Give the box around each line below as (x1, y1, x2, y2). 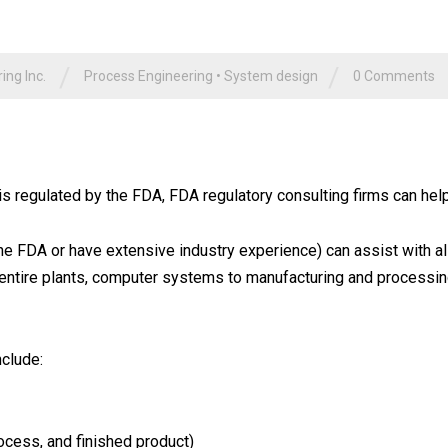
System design (224, 68, 318, 84)
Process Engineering (84, 68, 213, 84)
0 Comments (353, 68, 435, 84)
